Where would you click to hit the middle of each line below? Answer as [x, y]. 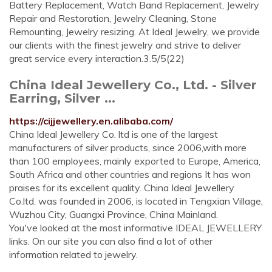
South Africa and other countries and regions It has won [130, 174]
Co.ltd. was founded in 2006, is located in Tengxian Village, [136, 201]
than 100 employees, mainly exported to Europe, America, [135, 161]
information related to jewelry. [73, 254]
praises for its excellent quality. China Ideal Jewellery [122, 188]
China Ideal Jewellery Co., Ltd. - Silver [133, 85]
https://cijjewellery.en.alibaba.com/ [91, 121]
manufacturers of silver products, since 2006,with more [128, 148]
